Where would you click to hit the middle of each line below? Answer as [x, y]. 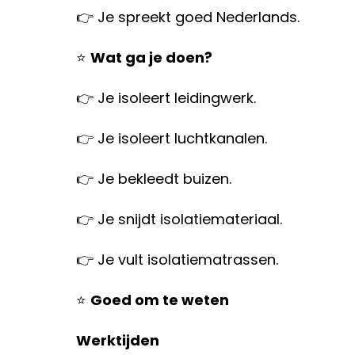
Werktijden [118, 340]
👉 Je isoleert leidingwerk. [166, 98]
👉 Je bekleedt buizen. [154, 179]
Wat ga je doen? [151, 57]
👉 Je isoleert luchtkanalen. [172, 138]
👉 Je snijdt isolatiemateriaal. [179, 219]
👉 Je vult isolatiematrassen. [177, 260]
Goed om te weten [160, 300]
